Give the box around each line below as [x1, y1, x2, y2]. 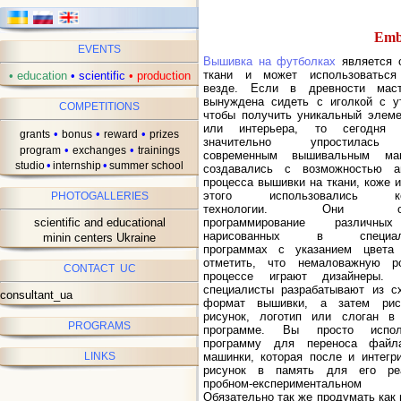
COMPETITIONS [59, 100, 140, 113]
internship [53, 159, 101, 172]
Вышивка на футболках [203, 55, 337, 69]
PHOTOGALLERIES [50, 190, 149, 202]
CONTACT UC [63, 262, 136, 275]
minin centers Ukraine [43, 231, 156, 244]
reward [104, 128, 138, 141]
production [132, 69, 191, 82]
